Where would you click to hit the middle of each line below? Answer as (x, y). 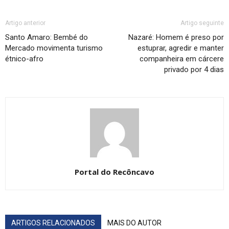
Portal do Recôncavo (114, 172)
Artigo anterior (25, 23)
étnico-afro (24, 59)
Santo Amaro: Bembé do (47, 38)
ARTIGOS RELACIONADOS (53, 223)
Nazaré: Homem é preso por (176, 38)
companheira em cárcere (182, 59)
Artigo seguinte (202, 23)
